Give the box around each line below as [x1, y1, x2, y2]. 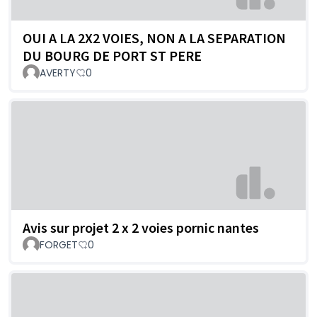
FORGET [40, 237, 78, 252]
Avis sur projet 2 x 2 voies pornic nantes [23, 218, 259, 236]
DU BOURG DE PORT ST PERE [23, 47, 202, 65]
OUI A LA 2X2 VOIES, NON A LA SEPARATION [23, 29, 286, 47]
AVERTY [40, 66, 76, 81]
